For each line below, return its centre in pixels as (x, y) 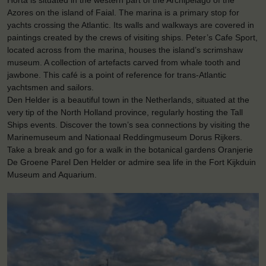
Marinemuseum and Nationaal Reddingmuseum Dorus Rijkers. (125, 137)
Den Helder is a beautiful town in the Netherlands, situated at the (128, 100)
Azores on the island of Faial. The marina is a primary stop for (123, 13)
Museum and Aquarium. (52, 175)
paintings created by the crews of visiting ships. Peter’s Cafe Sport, (132, 38)
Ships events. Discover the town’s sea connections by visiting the (129, 125)
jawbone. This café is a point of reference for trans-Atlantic (117, 75)
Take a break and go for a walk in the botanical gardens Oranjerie (130, 150)
